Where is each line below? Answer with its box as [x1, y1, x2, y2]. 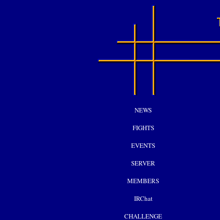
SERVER [131, 159, 155, 167]
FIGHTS [132, 123, 154, 132]
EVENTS [131, 141, 155, 150]
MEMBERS [127, 176, 159, 185]
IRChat [134, 194, 153, 203]
